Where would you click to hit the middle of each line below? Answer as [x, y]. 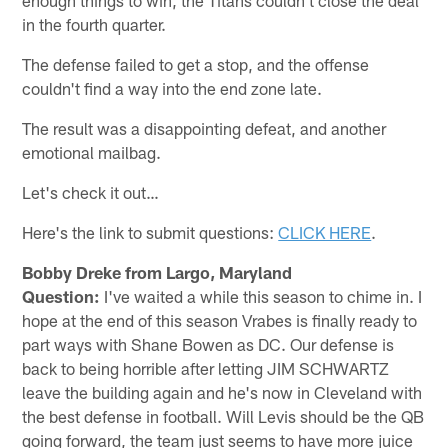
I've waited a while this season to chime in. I [261, 295]
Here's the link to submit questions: [150, 231]
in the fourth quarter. [94, 23]
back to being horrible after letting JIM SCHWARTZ [206, 367]
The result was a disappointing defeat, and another [204, 127]
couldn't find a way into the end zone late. [172, 87]
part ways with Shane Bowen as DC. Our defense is [208, 343]
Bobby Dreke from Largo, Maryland [157, 271]
